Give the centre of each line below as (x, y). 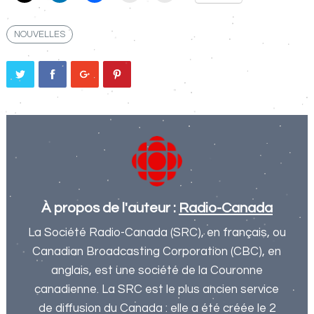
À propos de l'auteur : (110, 207)
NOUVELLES (39, 34)
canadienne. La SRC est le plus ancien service (157, 289)
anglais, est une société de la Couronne (157, 270)
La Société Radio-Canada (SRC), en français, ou (157, 232)
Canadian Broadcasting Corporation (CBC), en (157, 251)
